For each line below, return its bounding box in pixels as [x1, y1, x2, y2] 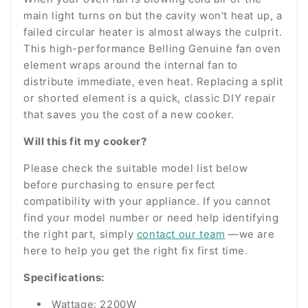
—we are [225, 227, 275, 241]
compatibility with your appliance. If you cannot [23, 194, 271, 208]
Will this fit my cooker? [23, 134, 147, 148]
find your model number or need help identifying [23, 210, 279, 224]
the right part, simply [23, 227, 137, 241]
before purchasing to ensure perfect [23, 177, 216, 191]
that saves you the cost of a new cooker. [23, 107, 235, 121]
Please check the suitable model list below [23, 161, 248, 175]
